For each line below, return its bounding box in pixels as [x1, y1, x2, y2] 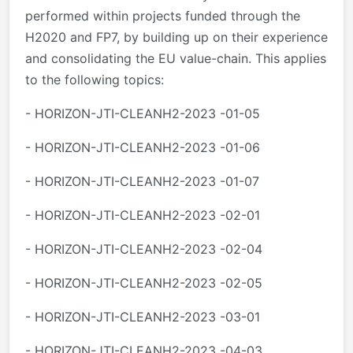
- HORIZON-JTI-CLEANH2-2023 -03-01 [25, 309, 260, 325]
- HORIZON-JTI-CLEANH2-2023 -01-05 [25, 106, 260, 122]
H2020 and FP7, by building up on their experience [25, 29, 328, 46]
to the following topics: [25, 72, 164, 88]
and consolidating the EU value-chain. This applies [25, 50, 326, 67]
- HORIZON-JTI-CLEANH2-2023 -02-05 [25, 275, 262, 292]
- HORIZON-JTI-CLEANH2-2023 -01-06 [25, 139, 260, 156]
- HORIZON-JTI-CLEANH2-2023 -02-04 [25, 241, 262, 258]
